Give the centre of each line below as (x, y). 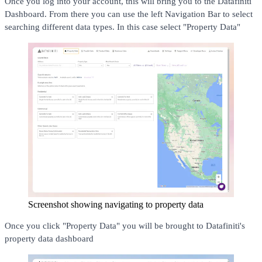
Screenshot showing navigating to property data (116, 204)
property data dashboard (49, 238)
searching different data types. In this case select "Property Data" (123, 27)
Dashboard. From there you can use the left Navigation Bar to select (129, 14)
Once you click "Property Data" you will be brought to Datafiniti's (125, 225)
